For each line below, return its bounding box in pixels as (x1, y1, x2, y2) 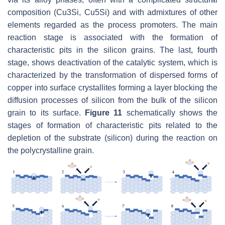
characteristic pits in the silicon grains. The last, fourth (8, 45, 217, 54)
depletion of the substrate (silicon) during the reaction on (8, 133, 217, 142)
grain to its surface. (8, 108, 85, 117)
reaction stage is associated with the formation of (8, 33, 217, 42)
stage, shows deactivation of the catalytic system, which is (8, 58, 217, 67)
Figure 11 (85, 108, 123, 117)
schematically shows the (122, 108, 217, 117)
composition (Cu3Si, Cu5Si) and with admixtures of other (8, 8, 217, 17)
